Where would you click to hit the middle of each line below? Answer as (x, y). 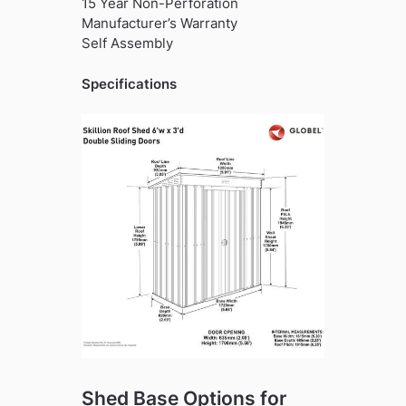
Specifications (129, 83)
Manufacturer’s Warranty (159, 24)
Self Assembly (127, 43)
